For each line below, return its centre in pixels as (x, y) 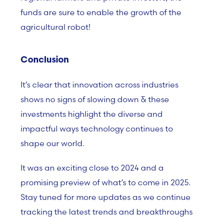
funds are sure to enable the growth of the (101, 12)
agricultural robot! (55, 27)
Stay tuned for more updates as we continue (106, 197)
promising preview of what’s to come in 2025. (106, 182)
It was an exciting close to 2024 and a (92, 168)
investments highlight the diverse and (92, 114)
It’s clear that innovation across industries (99, 85)
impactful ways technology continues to (97, 129)
